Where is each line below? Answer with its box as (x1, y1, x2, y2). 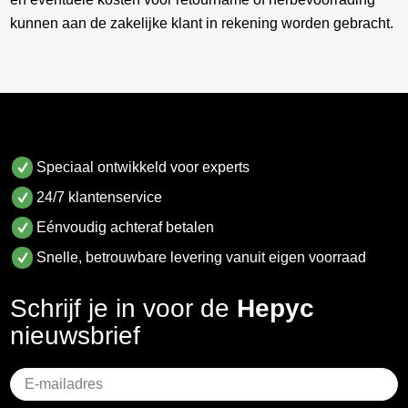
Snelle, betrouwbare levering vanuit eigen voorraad (36, 250, 367, 266)
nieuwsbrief (10, 321, 141, 351)
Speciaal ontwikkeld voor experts (36, 159, 250, 176)
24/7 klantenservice (36, 189, 163, 206)
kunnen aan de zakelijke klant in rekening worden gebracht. (10, 15, 394, 31)
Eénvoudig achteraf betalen (36, 219, 215, 236)
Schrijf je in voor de (10, 294, 238, 323)
